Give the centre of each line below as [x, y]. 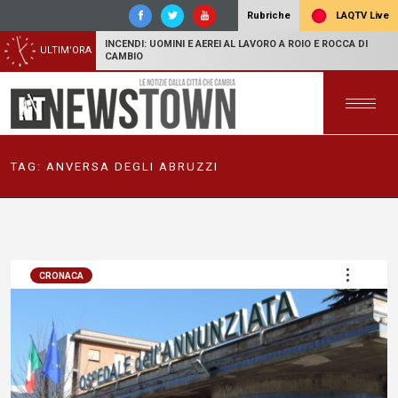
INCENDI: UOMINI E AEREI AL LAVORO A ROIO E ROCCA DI [236, 44]
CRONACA [61, 276]
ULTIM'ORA [66, 50]
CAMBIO [124, 56]
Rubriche [269, 16]
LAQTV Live [361, 15]
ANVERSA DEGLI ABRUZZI [132, 166]
